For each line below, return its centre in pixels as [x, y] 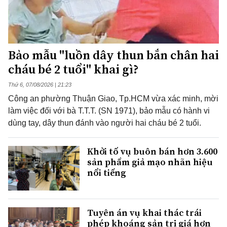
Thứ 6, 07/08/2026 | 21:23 [40, 85]
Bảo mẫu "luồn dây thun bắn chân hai [113, 55]
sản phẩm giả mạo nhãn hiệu [150, 162]
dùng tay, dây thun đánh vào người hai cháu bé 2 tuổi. [105, 123]
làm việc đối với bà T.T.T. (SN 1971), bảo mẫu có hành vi [109, 111]
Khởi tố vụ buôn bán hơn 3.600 [152, 151]
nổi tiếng [107, 173]
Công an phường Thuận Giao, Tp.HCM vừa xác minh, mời [113, 99]
